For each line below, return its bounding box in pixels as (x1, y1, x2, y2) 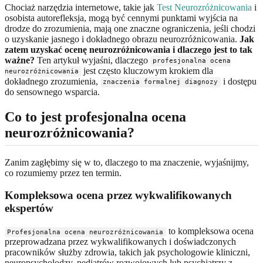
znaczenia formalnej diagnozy (103, 78, 218, 86)
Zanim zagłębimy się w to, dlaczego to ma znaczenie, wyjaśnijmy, (5, 157, 249, 167)
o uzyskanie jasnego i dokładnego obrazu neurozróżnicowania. (5, 33, 240, 44)
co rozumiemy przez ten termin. (5, 167, 122, 178)
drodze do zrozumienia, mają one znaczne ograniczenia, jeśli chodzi (5, 23, 255, 33)
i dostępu (220, 76, 257, 86)
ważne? (5, 55, 35, 65)
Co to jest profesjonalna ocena (5, 109, 186, 124)
